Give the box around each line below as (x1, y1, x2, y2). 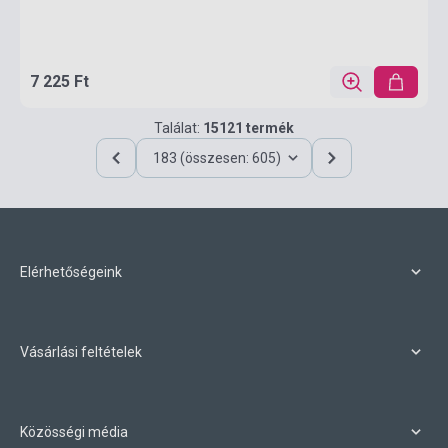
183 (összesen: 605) (153, 150, 281, 166)
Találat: (154, 120, 203, 136)
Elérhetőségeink (20, 264, 122, 280)
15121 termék (203, 120, 294, 136)
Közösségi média (20, 424, 128, 440)
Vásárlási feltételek (20, 344, 142, 360)
